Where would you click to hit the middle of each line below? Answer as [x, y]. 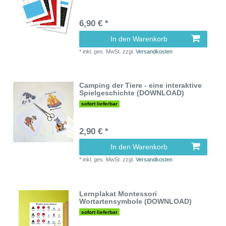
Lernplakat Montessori [118, 193]
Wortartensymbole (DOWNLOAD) [136, 201]
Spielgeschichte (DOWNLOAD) [132, 93]
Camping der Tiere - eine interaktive [141, 86]
